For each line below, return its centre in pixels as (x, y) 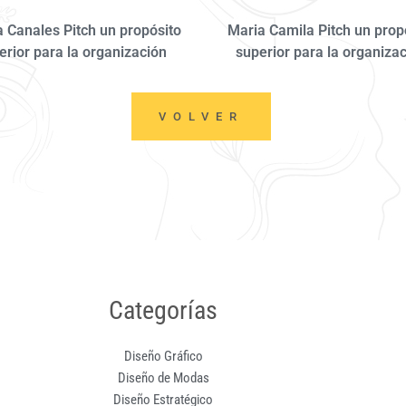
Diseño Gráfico (163, 357)
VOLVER (201, 117)
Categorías (164, 311)
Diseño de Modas (163, 378)
